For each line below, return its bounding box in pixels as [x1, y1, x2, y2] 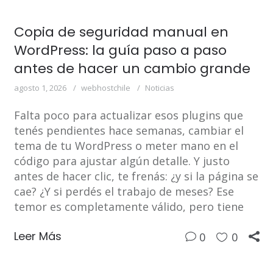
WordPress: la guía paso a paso [13, 40, 227, 60]
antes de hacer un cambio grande [13, 58, 250, 78]
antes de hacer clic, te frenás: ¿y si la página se [13, 168, 258, 183]
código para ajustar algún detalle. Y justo [13, 153, 230, 168]
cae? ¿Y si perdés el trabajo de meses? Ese [13, 183, 234, 199]
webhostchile [80, 82, 130, 93]
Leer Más [13, 228, 62, 244]
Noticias [144, 82, 174, 93]
